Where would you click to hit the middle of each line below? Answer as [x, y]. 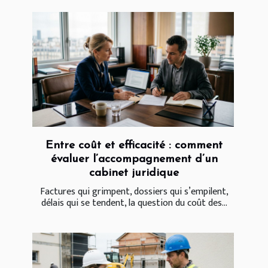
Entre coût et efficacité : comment [134, 145]
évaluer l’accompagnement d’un [134, 159]
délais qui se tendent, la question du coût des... [134, 203]
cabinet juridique [134, 173]
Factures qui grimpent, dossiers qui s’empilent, [134, 191]
